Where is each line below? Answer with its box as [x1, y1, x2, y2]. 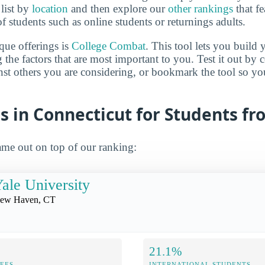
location [32, 2, 68, 15]
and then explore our [68, 2, 168, 15]
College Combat [72, 40, 146, 53]
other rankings [168, 2, 233, 15]
